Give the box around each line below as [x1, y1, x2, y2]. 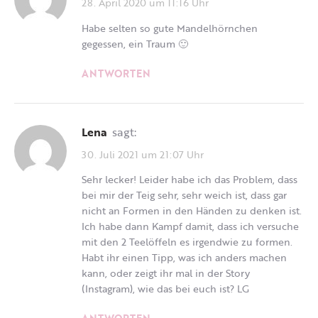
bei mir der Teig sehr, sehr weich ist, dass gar [82, 187, 287, 203]
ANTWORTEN [82, 65, 150, 81]
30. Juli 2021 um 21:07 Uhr [82, 146, 204, 162]
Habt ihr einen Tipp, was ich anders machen [82, 250, 287, 265]
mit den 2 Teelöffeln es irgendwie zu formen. [82, 234, 292, 250]
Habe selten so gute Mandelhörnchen [82, 20, 258, 35]
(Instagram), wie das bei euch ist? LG [82, 281, 249, 297]
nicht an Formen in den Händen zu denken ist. [82, 203, 302, 219]
